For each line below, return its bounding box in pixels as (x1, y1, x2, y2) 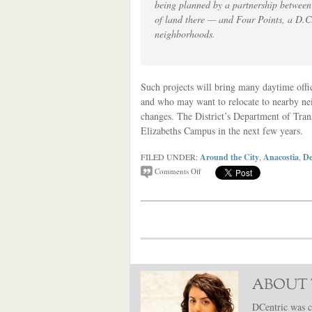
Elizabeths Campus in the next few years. (141, 124, 303, 137)
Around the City (200, 151, 259, 163)
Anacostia (263, 151, 299, 163)
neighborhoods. (155, 27, 215, 40)
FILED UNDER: (141, 151, 200, 162)
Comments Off (155, 166, 201, 176)
